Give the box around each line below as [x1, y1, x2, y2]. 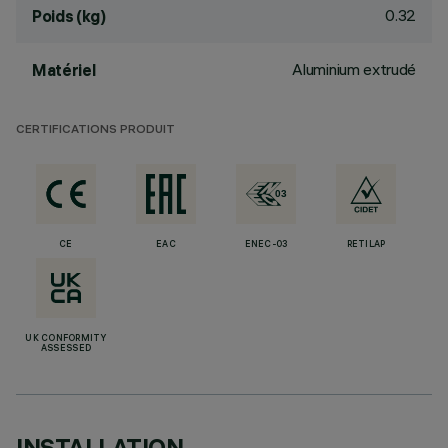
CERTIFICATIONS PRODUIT [16, 124, 175, 137]
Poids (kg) [32, 6, 106, 26]
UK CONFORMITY [25, 334, 107, 344]
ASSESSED [40, 344, 92, 354]
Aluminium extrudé [292, 59, 416, 79]
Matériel [32, 60, 96, 80]
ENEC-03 [244, 240, 288, 250]
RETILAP [346, 240, 386, 250]
